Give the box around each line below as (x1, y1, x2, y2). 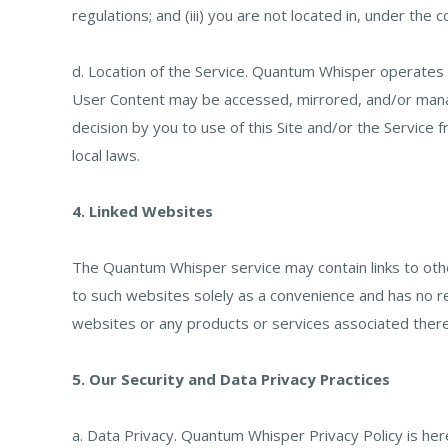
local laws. (72, 145, 140, 165)
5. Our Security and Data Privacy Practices (72, 369, 390, 389)
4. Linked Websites (72, 201, 213, 221)
